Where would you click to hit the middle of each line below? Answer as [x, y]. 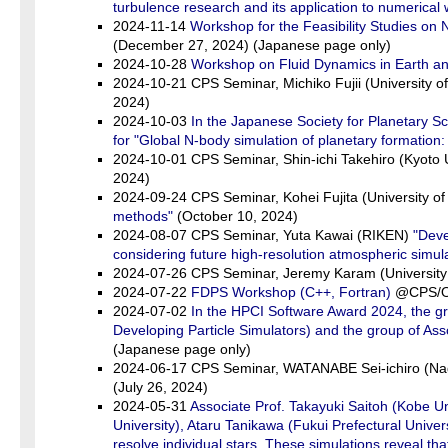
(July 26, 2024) [160, 387]
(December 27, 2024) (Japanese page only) [252, 45]
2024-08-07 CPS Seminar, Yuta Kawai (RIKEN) [263, 235]
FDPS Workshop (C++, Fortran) [291, 292]
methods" [143, 216]
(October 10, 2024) [235, 216]
